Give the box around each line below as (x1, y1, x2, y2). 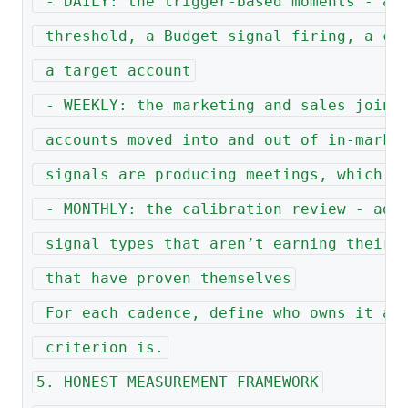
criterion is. (36, 339, 164, 357)
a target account (36, 62, 191, 80)
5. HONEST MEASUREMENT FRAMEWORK (36, 373, 319, 392)
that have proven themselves (36, 270, 291, 288)
